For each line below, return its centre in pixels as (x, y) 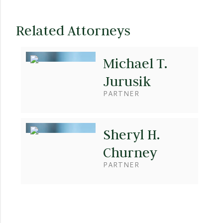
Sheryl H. (131, 134)
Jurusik (127, 81)
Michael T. (135, 63)
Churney (130, 152)
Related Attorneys (73, 30)
